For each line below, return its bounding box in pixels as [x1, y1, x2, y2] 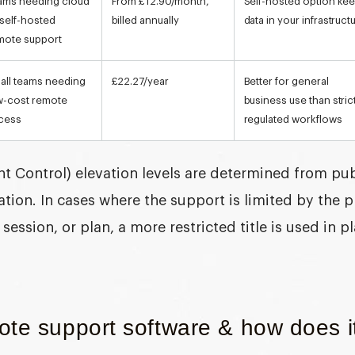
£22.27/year [111, 75, 169, 86]
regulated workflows [243, 113, 342, 124]
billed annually [111, 14, 179, 25]
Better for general [243, 75, 329, 86]
